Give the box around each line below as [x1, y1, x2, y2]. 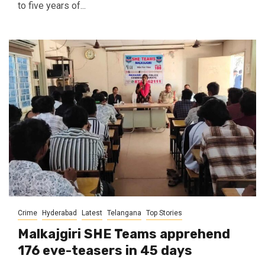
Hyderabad [42, 209, 77, 217]
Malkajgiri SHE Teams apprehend [18, 226, 230, 242]
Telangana [107, 209, 141, 217]
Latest [82, 209, 102, 217]
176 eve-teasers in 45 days [18, 243, 192, 258]
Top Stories [146, 209, 182, 217]
